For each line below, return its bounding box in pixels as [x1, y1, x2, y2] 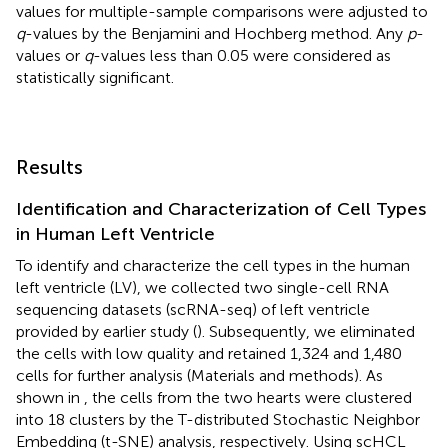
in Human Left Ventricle [16, 222, 215, 245]
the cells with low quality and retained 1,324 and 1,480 [16, 343, 402, 363]
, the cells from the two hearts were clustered [84, 387, 412, 407]
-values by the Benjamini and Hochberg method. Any [25, 23, 407, 43]
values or [16, 45, 84, 65]
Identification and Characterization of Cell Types [16, 197, 426, 220]
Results [16, 154, 83, 179]
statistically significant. [16, 67, 174, 87]
